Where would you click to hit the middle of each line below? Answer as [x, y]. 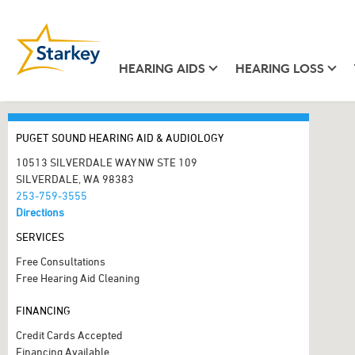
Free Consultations [61, 261]
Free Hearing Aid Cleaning [78, 278]
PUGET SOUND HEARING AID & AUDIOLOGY [120, 137]
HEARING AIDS [162, 69]
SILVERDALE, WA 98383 [75, 179]
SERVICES [40, 237]
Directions [40, 212]
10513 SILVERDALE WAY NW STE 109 [107, 162]
